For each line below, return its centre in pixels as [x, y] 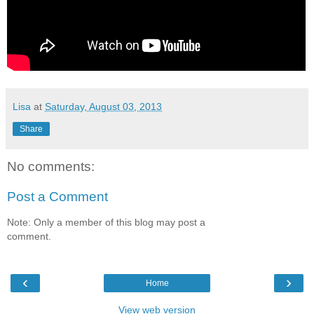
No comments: [51, 166]
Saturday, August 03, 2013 [103, 106]
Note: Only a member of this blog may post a [106, 222]
